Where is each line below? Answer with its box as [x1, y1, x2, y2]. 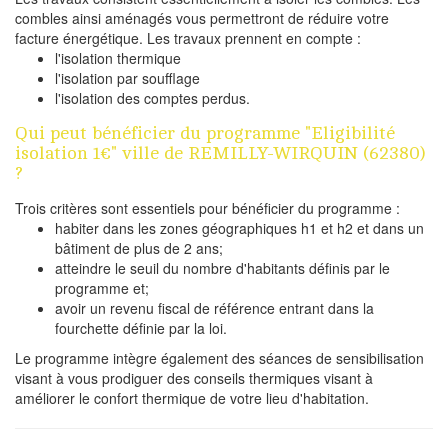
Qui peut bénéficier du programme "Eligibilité [15, 122, 395, 143]
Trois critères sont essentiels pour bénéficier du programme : [15, 197, 400, 218]
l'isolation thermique [55, 47, 181, 68]
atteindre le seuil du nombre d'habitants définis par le [55, 257, 390, 278]
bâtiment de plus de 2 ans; [55, 237, 223, 258]
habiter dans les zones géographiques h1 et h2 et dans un [55, 217, 424, 238]
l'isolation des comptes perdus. [55, 87, 250, 108]
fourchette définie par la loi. [55, 317, 227, 338]
